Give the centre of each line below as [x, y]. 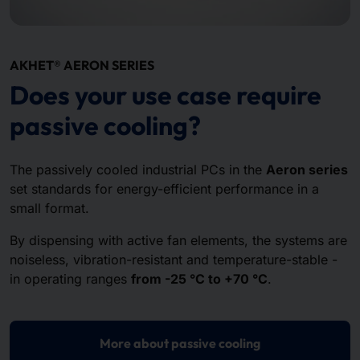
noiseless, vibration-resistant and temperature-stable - [174, 259]
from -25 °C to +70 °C [199, 278]
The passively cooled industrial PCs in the [138, 169]
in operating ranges [70, 278]
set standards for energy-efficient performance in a [164, 188]
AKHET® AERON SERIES [82, 65]
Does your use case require [166, 94]
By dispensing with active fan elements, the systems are [178, 240]
